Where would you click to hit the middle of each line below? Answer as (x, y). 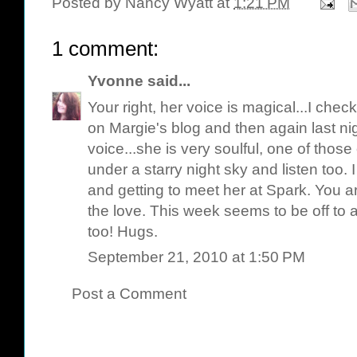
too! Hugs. (123, 231)
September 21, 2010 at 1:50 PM (196, 257)
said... (167, 81)
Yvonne (116, 81)
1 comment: (105, 49)
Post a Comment (129, 293)
